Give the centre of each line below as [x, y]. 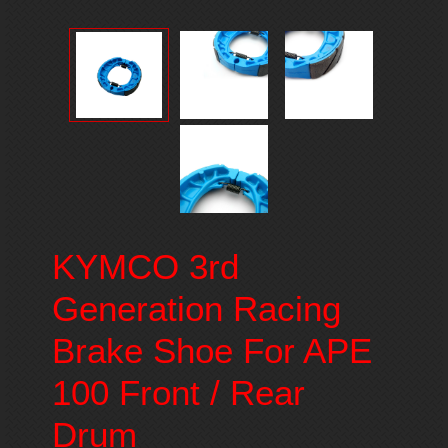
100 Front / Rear [178, 393]
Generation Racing [196, 309]
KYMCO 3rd [145, 267]
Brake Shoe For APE [211, 351]
